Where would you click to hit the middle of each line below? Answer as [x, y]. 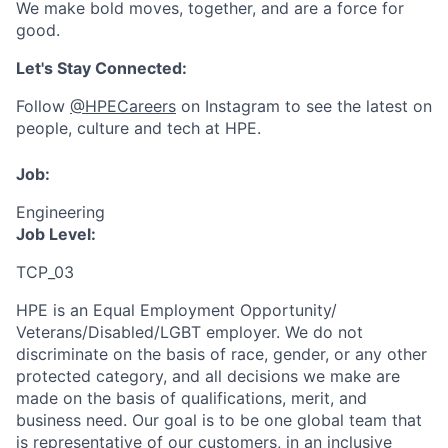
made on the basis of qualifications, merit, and [191, 398]
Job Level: [56, 234]
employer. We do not [282, 332]
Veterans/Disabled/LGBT [108, 332]
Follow [43, 106]
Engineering [60, 212]
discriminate [64, 354]
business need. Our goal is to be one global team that [219, 420]
